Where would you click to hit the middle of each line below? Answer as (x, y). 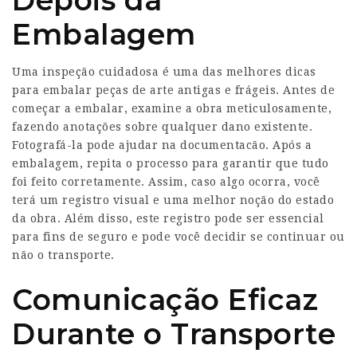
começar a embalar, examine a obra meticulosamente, (172, 108)
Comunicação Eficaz (165, 299)
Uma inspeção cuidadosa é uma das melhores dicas (164, 71)
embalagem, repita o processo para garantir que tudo (171, 163)
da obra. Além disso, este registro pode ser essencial (168, 218)
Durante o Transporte (174, 333)
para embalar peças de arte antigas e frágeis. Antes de (173, 90)
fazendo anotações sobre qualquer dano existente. (162, 126)
